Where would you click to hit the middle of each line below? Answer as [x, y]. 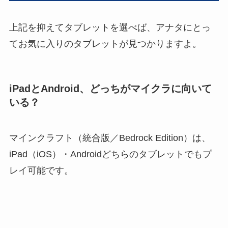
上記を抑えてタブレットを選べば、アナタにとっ [110, 28]
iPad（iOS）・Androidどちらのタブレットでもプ [110, 154]
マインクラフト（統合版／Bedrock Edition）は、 [110, 138]
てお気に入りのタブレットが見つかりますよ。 [105, 44]
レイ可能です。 [41, 170]
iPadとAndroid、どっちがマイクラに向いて [110, 89]
